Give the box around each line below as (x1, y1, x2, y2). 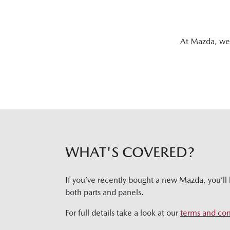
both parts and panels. (65, 187, 144, 197)
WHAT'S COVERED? (65, 143, 195, 160)
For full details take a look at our (65, 207, 178, 218)
